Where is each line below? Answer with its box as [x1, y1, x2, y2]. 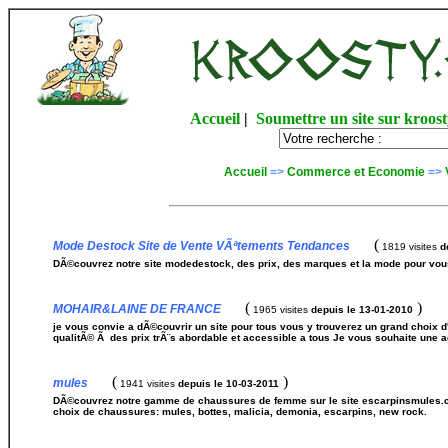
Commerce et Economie [287, 165, 425, 179]
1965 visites [250, 304, 311, 315]
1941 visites [117, 378, 178, 389]
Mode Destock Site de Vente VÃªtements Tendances [53, 239, 350, 253]
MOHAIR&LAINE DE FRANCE [53, 302, 221, 316]
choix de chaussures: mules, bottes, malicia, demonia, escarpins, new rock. [53, 406, 427, 417]
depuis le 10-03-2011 [178, 378, 279, 389]
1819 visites [379, 241, 440, 252]
